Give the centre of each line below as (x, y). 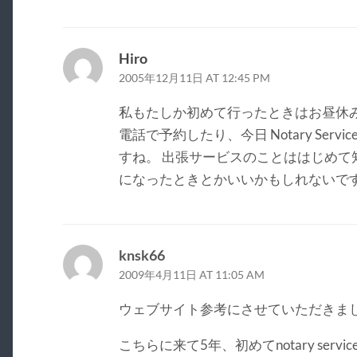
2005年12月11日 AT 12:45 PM (194, 78)
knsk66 (141, 255)
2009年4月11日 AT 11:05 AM (191, 275)
